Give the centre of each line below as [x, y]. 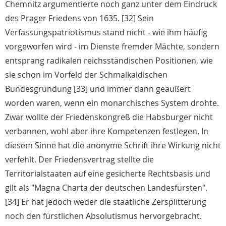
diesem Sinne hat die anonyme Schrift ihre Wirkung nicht [113, 146]
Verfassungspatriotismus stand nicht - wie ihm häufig [106, 33]
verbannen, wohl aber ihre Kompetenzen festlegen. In [107, 131]
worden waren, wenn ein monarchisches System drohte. [112, 103]
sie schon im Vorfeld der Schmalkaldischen [86, 75]
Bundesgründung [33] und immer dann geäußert [98, 89]
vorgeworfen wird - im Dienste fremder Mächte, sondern [112, 47]
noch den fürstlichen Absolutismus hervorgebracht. [103, 216]
